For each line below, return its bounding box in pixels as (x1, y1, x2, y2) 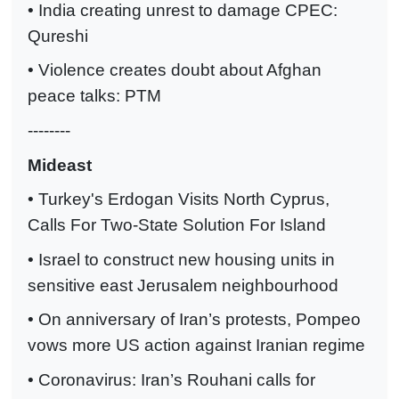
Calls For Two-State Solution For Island (28, 216, 326, 235)
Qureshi (28, 26, 88, 45)
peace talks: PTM (28, 86, 161, 106)
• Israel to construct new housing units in (28, 249, 335, 269)
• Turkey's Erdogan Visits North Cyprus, (28, 190, 330, 209)
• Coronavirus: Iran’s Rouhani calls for (28, 370, 315, 390)
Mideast (28, 155, 92, 175)
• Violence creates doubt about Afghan (28, 61, 322, 80)
